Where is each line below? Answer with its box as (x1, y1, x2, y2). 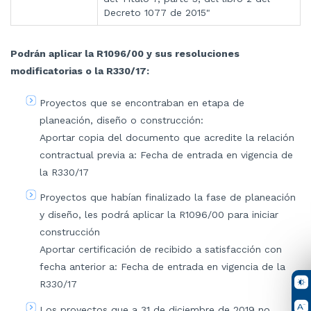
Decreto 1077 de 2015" (103, 6, 210, 18)
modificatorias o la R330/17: (10, 65, 149, 76)
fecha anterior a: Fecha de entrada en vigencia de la (40, 261, 285, 273)
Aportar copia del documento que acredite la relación (40, 131, 294, 143)
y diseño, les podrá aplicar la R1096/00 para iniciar (40, 209, 278, 221)
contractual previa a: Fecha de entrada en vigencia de (40, 149, 293, 160)
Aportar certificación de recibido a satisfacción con (40, 244, 282, 255)
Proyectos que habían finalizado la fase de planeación (40, 192, 296, 203)
